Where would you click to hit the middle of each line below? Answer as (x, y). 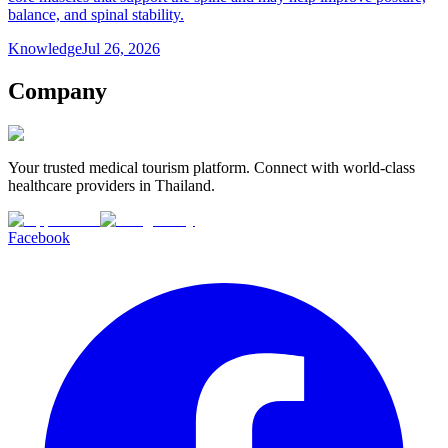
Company (57, 91)
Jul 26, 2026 (121, 49)
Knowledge (45, 49)
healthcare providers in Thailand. (111, 185)
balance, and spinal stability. (96, 15)
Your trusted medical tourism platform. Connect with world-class (211, 167)
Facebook (39, 237)
